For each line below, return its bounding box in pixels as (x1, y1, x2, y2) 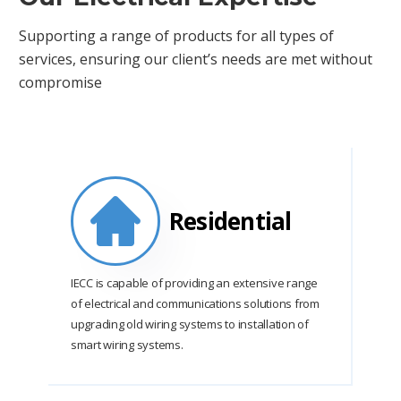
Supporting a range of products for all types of (19, 26, 335, 47)
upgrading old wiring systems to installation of (71, 316, 309, 333)
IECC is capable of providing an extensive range (71, 275, 318, 292)
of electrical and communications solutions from (71, 295, 320, 312)
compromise (19, 73, 103, 93)
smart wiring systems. (71, 337, 183, 354)
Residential (169, 205, 292, 238)
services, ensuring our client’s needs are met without (19, 49, 373, 70)
